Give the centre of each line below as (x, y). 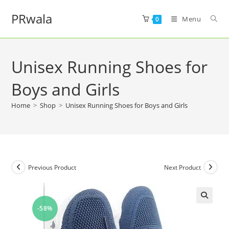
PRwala (32, 19)
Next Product (182, 167)
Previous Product (52, 167)
